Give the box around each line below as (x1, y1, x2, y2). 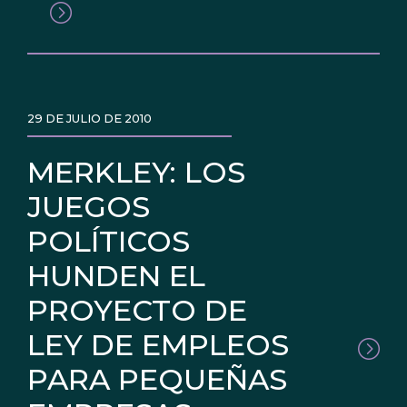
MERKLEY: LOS (27, 154, 245, 191)
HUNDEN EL (27, 258, 205, 294)
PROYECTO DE (27, 293, 247, 329)
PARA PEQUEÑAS (27, 362, 287, 398)
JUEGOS (27, 189, 150, 225)
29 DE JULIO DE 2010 (27, 112, 152, 126)
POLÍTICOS (27, 223, 190, 260)
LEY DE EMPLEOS (27, 327, 289, 363)
